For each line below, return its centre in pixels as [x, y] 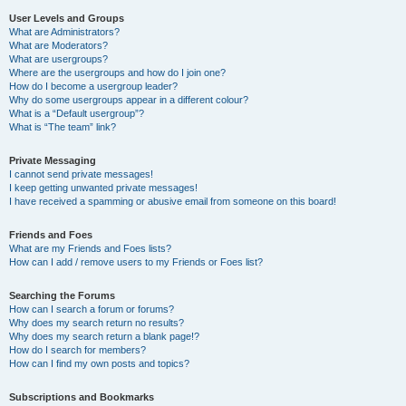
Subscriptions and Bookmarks [82, 397]
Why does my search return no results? [97, 323]
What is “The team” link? [63, 127]
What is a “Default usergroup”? [77, 113]
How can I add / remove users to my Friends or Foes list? [136, 262]
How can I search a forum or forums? [92, 309]
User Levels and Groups [67, 18]
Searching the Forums [62, 295]
